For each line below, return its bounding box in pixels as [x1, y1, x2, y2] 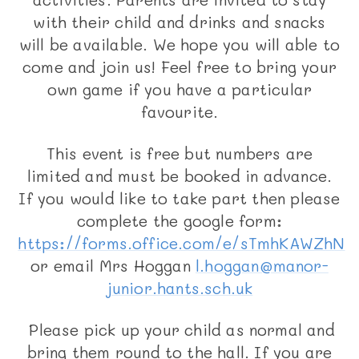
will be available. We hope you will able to [18, 34, 341, 55]
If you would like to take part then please [18, 188, 341, 209]
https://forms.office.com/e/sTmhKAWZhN [18, 233, 345, 254]
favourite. [140, 102, 219, 123]
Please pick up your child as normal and [24, 320, 335, 341]
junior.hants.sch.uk [106, 278, 253, 299]
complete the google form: [77, 211, 282, 232]
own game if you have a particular [46, 79, 313, 100]
